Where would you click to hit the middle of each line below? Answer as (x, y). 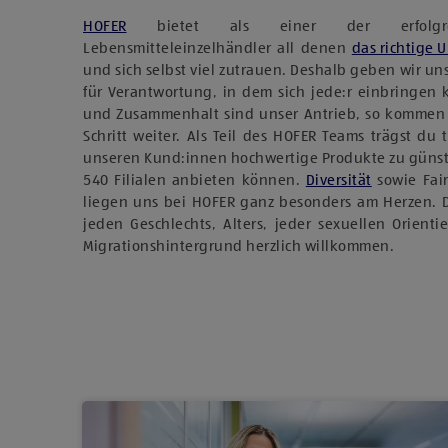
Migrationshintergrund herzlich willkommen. (238, 246)
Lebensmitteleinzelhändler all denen (217, 48)
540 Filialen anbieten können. (194, 180)
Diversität (338, 180)
